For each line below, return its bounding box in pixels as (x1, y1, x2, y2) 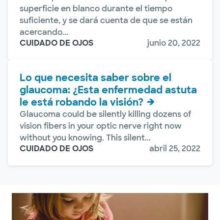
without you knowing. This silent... (20, 132, 151, 143)
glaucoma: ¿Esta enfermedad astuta (20, 83, 197, 96)
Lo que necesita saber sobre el (20, 71, 171, 84)
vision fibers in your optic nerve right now (20, 120, 182, 131)
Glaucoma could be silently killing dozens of (20, 109, 191, 119)
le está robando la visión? (20, 95, 143, 109)
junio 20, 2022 (147, 37, 200, 48)
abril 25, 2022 (149, 143, 200, 154)
